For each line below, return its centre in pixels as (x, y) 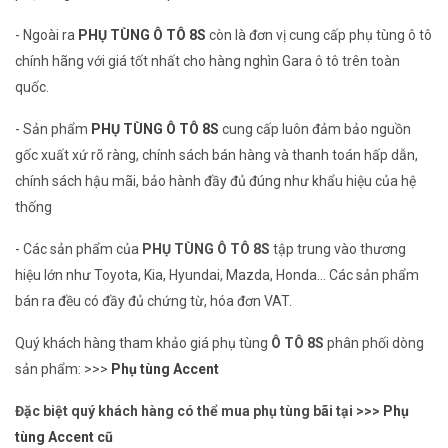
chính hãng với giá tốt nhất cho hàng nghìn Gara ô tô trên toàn (207, 61)
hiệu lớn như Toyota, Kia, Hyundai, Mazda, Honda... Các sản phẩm (217, 275)
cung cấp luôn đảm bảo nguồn (315, 129)
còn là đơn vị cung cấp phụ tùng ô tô (319, 35)
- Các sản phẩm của (78, 249)
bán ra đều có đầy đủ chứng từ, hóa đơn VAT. (153, 301)
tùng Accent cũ (64, 437)
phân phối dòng (374, 343)
